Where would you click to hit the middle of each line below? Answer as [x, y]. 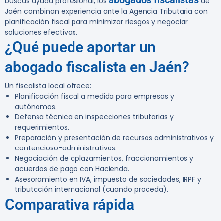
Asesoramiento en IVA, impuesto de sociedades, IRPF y [108, 179]
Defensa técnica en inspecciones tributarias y [94, 117]
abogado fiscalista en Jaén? [97, 67]
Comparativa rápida [70, 205]
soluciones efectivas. [41, 32]
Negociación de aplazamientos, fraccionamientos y [104, 159]
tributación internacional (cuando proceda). [92, 190]
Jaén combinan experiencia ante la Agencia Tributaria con [106, 12]
